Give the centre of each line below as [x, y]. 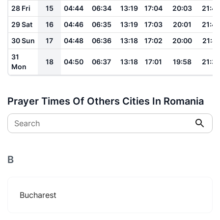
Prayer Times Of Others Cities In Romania [106, 101]
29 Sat [22, 24]
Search [27, 123]
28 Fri [21, 8]
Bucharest [38, 195]
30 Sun [23, 40]
